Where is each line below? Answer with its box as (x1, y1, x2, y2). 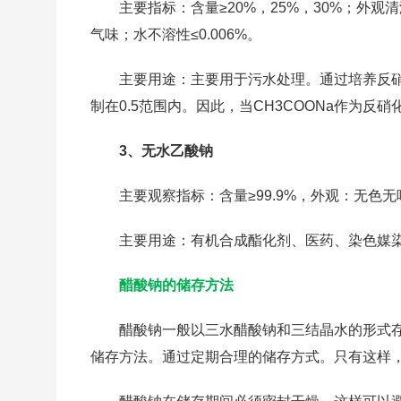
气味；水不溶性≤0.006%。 (90, 27, 262, 42)
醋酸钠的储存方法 (119, 277, 235, 293)
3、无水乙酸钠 (119, 143, 214, 158)
